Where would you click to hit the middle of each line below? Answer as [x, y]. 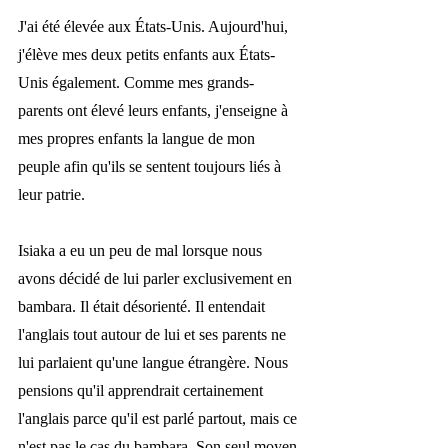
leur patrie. [53, 195]
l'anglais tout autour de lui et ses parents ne [154, 335]
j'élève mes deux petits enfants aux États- [146, 55]
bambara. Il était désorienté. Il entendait [143, 307]
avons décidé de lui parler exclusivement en [157, 279]
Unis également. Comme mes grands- [136, 83]
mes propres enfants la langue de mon [138, 139]
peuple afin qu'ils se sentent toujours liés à [151, 167]
